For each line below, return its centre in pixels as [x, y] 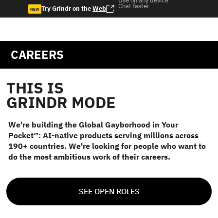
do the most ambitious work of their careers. [90, 157]
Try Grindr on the [67, 9]
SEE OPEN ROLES [109, 191]
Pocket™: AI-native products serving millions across [104, 135]
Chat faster [134, 6]
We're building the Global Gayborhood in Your [93, 125]
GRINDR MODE [61, 102]
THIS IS [35, 88]
